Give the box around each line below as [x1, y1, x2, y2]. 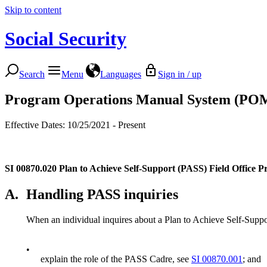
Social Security [5, 28, 126, 50]
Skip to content [5, 5, 61, 15]
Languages [100, 69, 141, 79]
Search [19, 69, 45, 79]
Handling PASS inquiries [26, 186, 178, 202]
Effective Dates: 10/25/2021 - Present [5, 119, 145, 130]
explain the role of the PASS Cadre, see [41, 253, 191, 264]
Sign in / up [158, 69, 201, 79]
